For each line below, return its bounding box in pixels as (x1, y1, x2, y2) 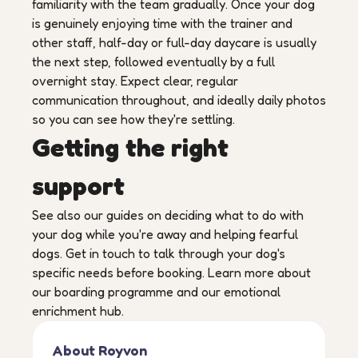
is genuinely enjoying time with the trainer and (32, 15, 292, 31)
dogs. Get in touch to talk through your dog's (32, 245, 285, 261)
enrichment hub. (32, 303, 124, 319)
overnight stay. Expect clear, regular (32, 73, 238, 89)
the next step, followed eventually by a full (32, 54, 275, 70)
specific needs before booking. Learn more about (32, 265, 311, 280)
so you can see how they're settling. (32, 111, 235, 127)
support (32, 170, 125, 201)
